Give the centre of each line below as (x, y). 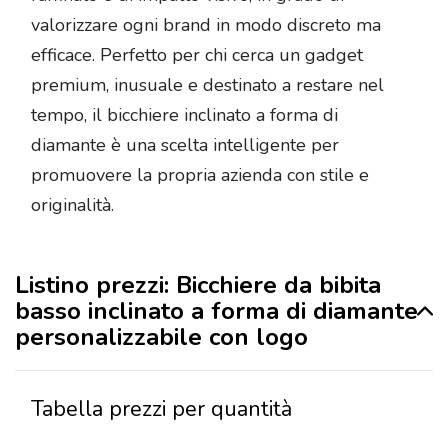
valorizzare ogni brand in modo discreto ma (206, 25)
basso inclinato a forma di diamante (216, 311)
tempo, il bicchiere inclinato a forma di (184, 115)
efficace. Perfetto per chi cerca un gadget (197, 55)
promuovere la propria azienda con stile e (200, 175)
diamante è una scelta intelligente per (185, 145)
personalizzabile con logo (161, 337)
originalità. (72, 205)
